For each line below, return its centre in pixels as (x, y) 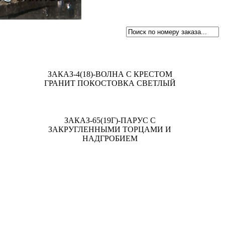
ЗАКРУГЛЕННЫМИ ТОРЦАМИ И (110, 130)
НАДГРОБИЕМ (110, 139)
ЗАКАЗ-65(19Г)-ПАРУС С (110, 121)
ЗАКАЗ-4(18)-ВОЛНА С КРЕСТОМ (110, 74)
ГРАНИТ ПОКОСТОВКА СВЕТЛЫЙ (110, 83)
